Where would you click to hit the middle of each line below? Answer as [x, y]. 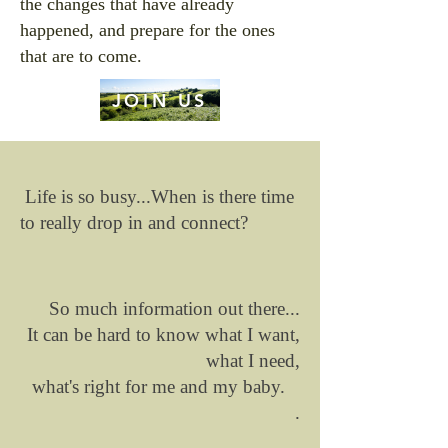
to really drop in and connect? [134, 222]
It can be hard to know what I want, [163, 334]
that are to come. [81, 56]
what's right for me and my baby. [166, 386]
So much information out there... [174, 308]
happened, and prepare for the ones [147, 30]
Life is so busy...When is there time [157, 196]
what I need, [253, 360]
